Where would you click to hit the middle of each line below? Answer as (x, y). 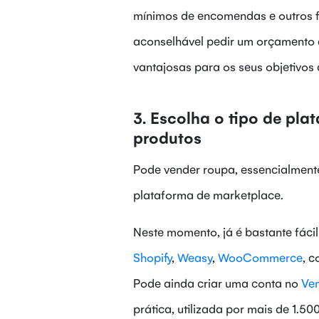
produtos (167, 137)
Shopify (152, 257)
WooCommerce (260, 257)
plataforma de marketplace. (208, 195)
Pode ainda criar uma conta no (217, 283)
